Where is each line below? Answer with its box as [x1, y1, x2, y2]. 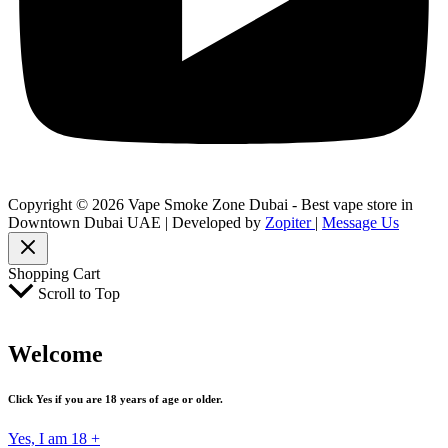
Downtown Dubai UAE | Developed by [8, 214, 265, 232]
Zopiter [265, 214, 315, 232]
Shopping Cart [8, 265, 100, 283]
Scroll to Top [38, 285, 120, 303]
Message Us [322, 214, 399, 232]
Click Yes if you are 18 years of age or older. [8, 393, 223, 406]
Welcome [8, 341, 103, 368]
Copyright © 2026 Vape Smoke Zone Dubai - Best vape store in [8, 196, 413, 214]
